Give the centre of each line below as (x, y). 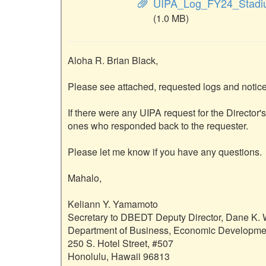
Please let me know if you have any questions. (165, 152)
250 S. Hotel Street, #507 (121, 243)
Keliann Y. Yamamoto (113, 204)
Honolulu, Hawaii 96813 (119, 256)
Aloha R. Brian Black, (113, 61)
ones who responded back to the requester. (160, 126)
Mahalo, (85, 178)
